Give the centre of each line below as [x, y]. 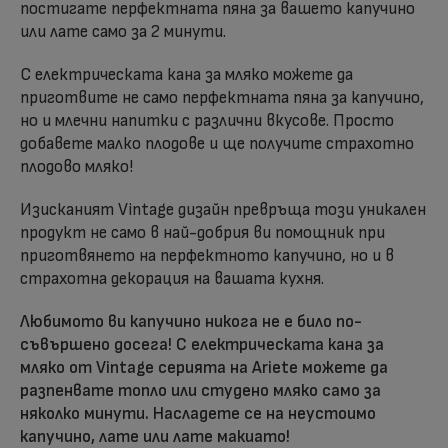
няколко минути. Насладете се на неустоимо [198, 414]
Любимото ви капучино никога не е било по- [191, 322]
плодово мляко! [76, 167]
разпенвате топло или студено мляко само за [200, 391]
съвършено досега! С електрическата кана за [202, 345]
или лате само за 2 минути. [123, 32]
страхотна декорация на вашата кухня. [172, 279]
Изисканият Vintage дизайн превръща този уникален [223, 210]
